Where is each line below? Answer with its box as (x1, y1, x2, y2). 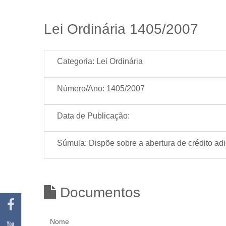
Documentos (56, 185, 140, 200)
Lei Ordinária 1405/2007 (44, 21, 198, 37)
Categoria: (57, 57, 94, 66)
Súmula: (57, 139, 87, 147)
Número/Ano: (57, 84, 104, 93)
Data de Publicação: (57, 111, 130, 120)
